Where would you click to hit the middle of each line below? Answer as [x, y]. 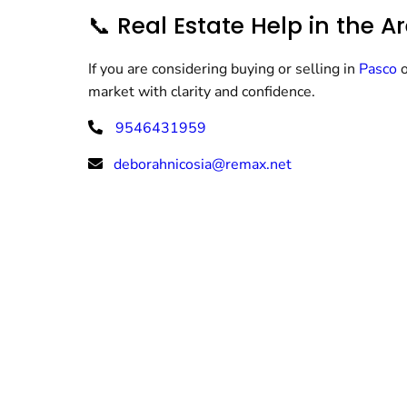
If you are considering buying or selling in [223, 69]
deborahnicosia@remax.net [203, 164]
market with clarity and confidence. [203, 92]
